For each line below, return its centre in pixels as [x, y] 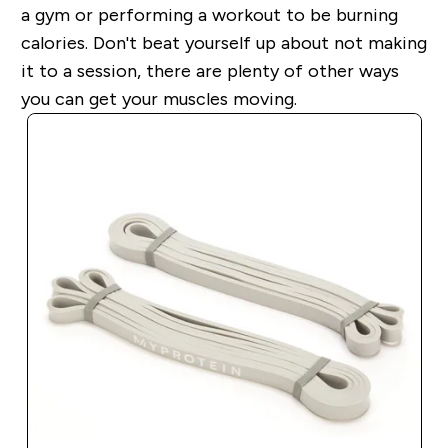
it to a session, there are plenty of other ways [209, 71]
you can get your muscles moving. [158, 99]
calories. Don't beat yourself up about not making [223, 43]
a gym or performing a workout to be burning [209, 15]
